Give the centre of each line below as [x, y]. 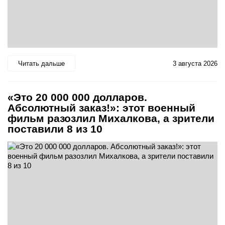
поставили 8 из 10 [55, 129]
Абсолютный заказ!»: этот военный [101, 108]
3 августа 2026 [195, 63]
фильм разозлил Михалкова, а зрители [111, 119]
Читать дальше [41, 63]
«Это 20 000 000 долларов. [77, 97]
